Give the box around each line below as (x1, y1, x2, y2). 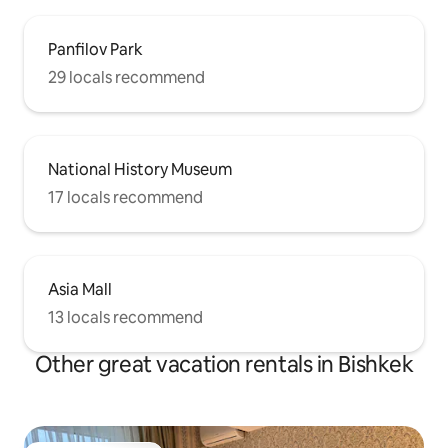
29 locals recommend (48, 67, 205, 89)
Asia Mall (48, 279, 112, 301)
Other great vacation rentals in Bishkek (34, 350, 414, 380)
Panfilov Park (48, 39, 143, 61)
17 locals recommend (48, 187, 203, 209)
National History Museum (48, 159, 232, 181)
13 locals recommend (48, 307, 203, 329)
